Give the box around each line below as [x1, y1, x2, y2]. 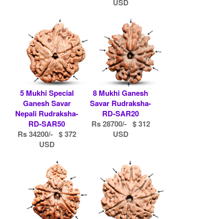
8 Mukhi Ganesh [93, 87, 148, 98]
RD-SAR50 [28, 118, 66, 129]
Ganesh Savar [22, 97, 71, 109]
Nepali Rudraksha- [15, 108, 79, 119]
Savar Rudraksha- [90, 97, 151, 109]
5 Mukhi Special [20, 87, 74, 98]
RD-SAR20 [102, 108, 139, 119]
